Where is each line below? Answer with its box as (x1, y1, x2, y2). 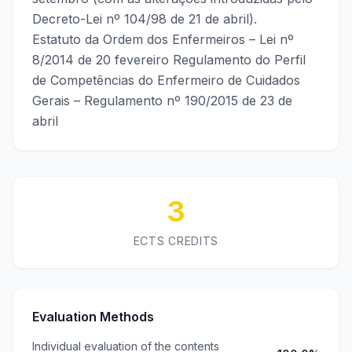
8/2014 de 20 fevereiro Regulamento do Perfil (32, 52, 306, 68)
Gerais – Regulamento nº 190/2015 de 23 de (32, 93, 292, 108)
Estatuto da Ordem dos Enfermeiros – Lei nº (32, 31, 294, 47)
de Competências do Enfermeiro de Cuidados (32, 72, 300, 88)
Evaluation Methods (32, 309, 154, 324)
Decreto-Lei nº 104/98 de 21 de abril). (32, 11, 257, 27)
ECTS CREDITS (133, 234, 219, 247)
